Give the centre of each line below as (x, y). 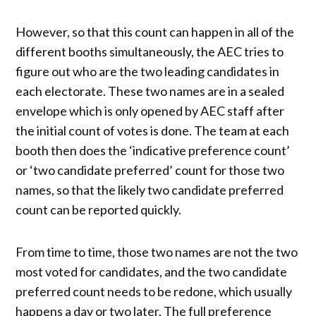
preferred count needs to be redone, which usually (154, 291)
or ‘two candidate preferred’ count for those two (150, 170)
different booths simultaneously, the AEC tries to (150, 51)
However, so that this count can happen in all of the (155, 31)
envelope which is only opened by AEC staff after (150, 110)
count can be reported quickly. (99, 209)
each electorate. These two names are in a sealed (150, 91)
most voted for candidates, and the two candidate (152, 271)
